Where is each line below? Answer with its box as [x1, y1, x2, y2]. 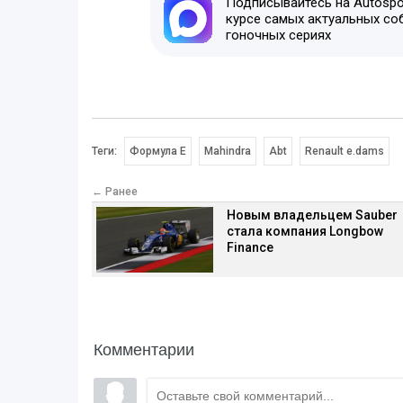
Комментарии [94, 336, 194, 360]
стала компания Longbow [227, 224, 383, 239]
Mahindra [203, 145, 251, 158]
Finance [227, 240, 273, 255]
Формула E [130, 145, 186, 158]
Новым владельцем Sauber [227, 208, 398, 223]
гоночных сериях [225, 27, 331, 44]
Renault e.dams [304, 145, 384, 158]
